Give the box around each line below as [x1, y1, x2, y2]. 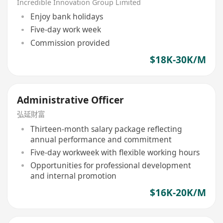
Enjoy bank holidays [30, 11, 103, 22]
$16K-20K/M [149, 186, 206, 199]
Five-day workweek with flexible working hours [30, 146, 200, 158]
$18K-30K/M [149, 53, 206, 66]
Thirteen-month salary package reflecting [30, 123, 182, 134]
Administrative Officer [17, 93, 124, 107]
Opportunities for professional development [30, 159, 191, 171]
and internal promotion [30, 170, 116, 181]
